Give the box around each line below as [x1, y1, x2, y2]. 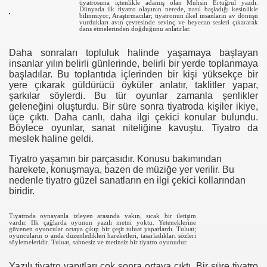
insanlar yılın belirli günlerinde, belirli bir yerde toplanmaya [9, 58, 258, 69]
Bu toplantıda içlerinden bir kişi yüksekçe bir [57, 69, 259, 79]
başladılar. [9, 69, 52, 79]
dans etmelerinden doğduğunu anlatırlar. [79, 25, 191, 32]
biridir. [9, 186, 35, 196]
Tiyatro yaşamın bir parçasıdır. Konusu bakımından [9, 154, 222, 164]
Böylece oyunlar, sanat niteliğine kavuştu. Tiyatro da [9, 123, 258, 133]
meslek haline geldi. [9, 133, 94, 144]
